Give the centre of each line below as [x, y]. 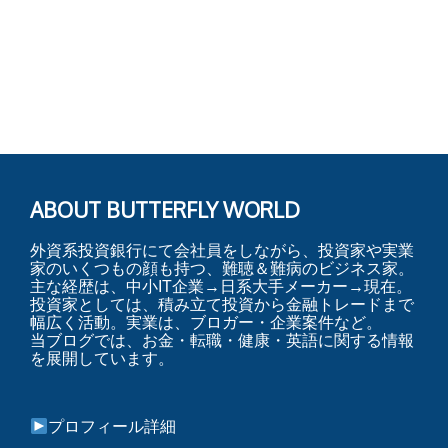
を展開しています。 [102, 358]
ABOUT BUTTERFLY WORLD [165, 210]
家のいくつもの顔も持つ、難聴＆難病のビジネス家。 [222, 268]
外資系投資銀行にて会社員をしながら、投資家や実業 [222, 250]
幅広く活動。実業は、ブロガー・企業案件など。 [206, 322]
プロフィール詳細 [112, 426]
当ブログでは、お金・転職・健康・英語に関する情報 [222, 340]
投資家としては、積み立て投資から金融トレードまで [222, 304]
